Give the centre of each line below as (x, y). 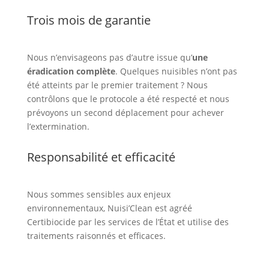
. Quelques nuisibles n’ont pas (176, 71)
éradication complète (71, 71)
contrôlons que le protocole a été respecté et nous (128, 99)
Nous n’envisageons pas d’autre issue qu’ (109, 58)
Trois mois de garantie (89, 20)
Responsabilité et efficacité (101, 157)
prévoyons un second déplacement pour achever (125, 113)
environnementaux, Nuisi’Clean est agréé (109, 208)
